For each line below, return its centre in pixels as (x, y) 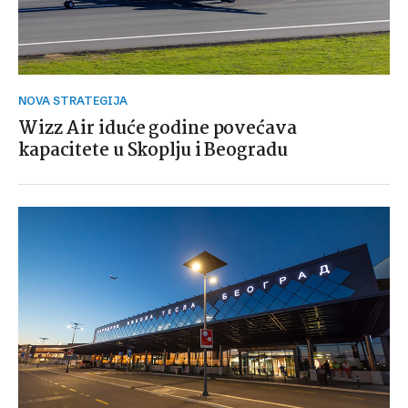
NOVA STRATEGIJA (77, 101)
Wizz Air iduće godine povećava (158, 129)
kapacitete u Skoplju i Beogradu (153, 151)
